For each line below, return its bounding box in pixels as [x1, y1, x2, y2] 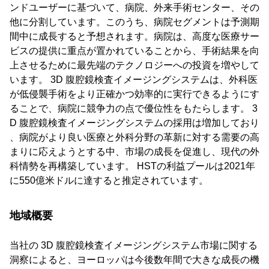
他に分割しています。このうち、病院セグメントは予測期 [10, 17, 259, 28]
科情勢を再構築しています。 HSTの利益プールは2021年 [10, 161, 255, 172]
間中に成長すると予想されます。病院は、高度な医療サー [10, 31, 259, 42]
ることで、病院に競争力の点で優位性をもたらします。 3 [10, 103, 258, 114]
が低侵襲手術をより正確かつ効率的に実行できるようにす [10, 89, 259, 100]
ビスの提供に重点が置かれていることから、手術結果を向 [10, 46, 259, 56]
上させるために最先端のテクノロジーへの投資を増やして [10, 60, 259, 71]
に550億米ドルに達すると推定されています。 [10, 175, 208, 186]
